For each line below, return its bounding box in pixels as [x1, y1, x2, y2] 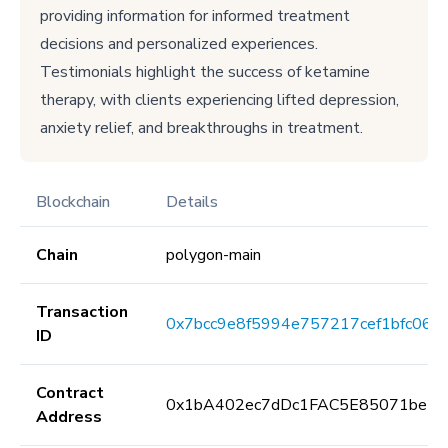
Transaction [36, 301, 128, 323]
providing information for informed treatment [40, 5, 350, 27]
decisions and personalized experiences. [40, 33, 318, 55]
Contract [36, 382, 104, 404]
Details [166, 191, 218, 213]
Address [36, 406, 102, 428]
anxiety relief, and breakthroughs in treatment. [40, 117, 363, 139]
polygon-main [166, 244, 261, 266]
